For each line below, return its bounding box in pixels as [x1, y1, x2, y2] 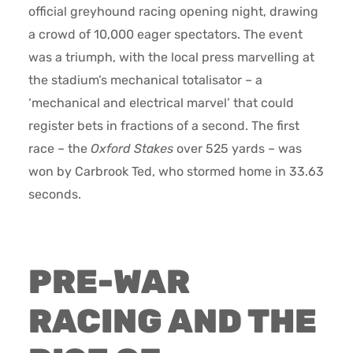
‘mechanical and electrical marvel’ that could [28, 95, 294, 110]
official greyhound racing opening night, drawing [28, 3, 318, 19]
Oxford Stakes [90, 140, 173, 156]
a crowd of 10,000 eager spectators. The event [28, 26, 303, 42]
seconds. [28, 186, 81, 202]
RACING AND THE [28, 302, 317, 342]
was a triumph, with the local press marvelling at [28, 49, 314, 65]
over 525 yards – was [173, 140, 302, 156]
